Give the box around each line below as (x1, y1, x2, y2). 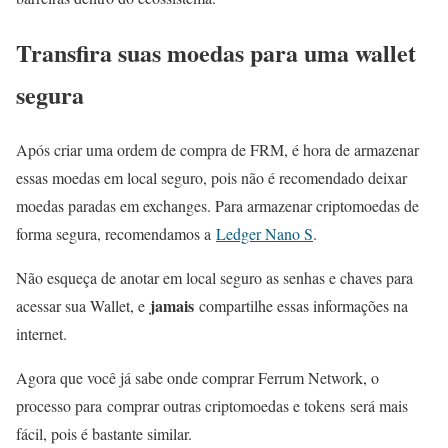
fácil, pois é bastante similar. (16, 422, 192, 444)
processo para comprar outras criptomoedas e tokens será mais (16, 394, 408, 416)
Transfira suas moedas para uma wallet (16, 34, 416, 70)
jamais (150, 293, 194, 317)
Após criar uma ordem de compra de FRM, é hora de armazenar (16, 138, 419, 160)
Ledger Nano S (216, 222, 313, 244)
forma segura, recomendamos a (16, 222, 216, 244)
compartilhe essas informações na (194, 294, 408, 316)
